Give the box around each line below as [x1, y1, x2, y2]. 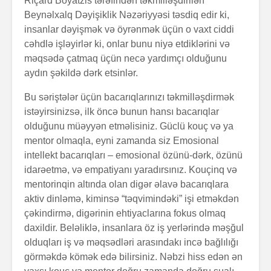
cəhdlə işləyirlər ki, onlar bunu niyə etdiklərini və [24, 39, 230, 50]
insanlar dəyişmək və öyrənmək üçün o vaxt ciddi [24, 24, 234, 35]
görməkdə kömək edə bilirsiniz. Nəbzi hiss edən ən [24, 252, 243, 263]
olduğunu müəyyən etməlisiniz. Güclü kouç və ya [24, 121, 233, 132]
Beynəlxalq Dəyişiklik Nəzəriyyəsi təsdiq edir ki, [24, 10, 229, 21]
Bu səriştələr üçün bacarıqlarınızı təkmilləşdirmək [24, 92, 234, 103]
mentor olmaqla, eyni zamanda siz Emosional [24, 135, 219, 146]
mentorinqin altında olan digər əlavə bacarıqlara [24, 179, 229, 190]
